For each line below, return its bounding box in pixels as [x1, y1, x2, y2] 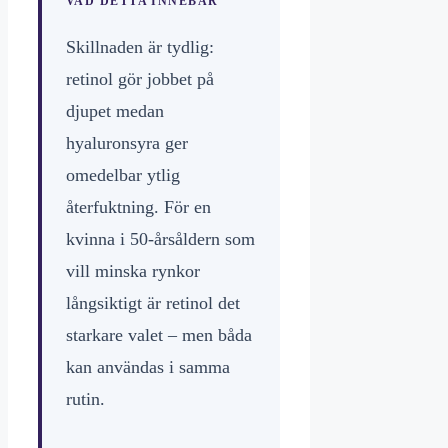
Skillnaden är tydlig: [66, 37, 214, 58]
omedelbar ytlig [66, 165, 180, 186]
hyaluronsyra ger [66, 133, 188, 154]
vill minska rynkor [66, 261, 200, 282]
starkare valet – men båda [66, 325, 252, 346]
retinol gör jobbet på [66, 69, 214, 90]
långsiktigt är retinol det [66, 293, 240, 314]
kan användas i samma [66, 357, 230, 378]
